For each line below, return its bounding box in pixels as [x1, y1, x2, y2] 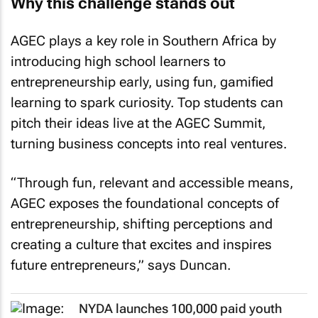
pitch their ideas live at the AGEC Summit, [11, 115, 265, 132]
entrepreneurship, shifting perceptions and [11, 215, 273, 232]
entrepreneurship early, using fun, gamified [11, 74, 273, 91]
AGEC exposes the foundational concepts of [11, 194, 279, 212]
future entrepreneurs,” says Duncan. [11, 256, 231, 273]
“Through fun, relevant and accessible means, [11, 174, 293, 191]
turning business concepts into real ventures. [11, 136, 287, 153]
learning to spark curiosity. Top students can [11, 94, 283, 111]
